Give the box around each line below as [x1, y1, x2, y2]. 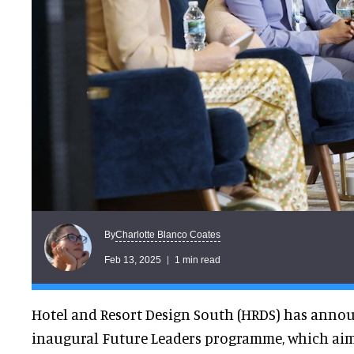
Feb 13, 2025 [104, 254, 161, 265]
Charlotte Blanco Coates [115, 228, 220, 240]
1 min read [175, 254, 220, 265]
